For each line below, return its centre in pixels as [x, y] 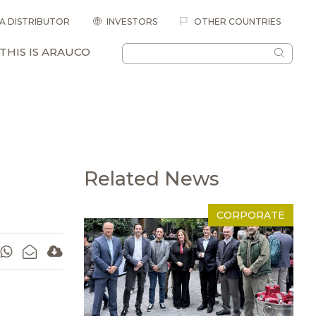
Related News [151, 179]
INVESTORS [132, 22]
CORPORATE [251, 215]
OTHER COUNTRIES [236, 22]
